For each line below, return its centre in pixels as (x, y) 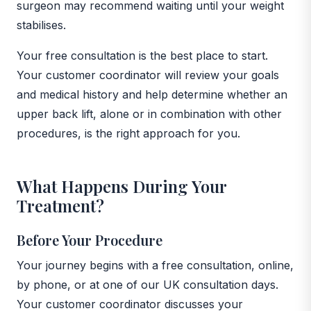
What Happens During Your (121, 186)
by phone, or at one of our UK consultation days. (148, 284)
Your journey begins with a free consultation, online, (155, 265)
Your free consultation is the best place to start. (142, 55)
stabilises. (41, 25)
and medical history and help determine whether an (152, 94)
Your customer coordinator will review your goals (148, 75)
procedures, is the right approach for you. (128, 133)
